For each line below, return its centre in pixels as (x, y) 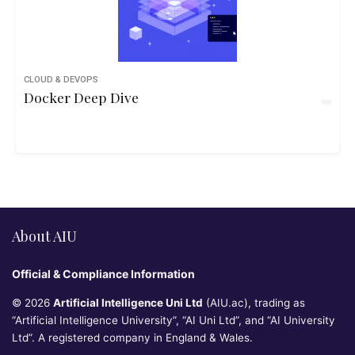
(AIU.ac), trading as (254, 303)
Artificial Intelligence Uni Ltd (128, 303)
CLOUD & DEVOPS (61, 80)
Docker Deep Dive (81, 97)
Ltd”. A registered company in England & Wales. (132, 338)
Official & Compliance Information (103, 274)
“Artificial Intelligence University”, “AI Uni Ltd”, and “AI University (174, 320)
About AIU (44, 236)
